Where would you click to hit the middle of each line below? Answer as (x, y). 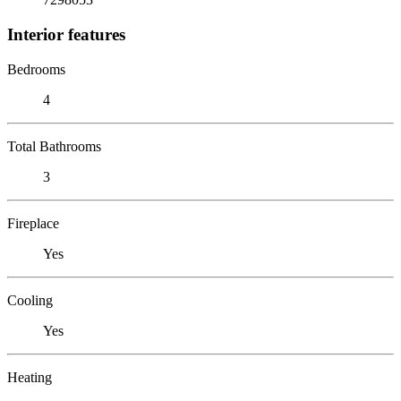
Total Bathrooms (54, 146)
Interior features (66, 34)
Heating (30, 377)
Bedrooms (36, 69)
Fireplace (33, 223)
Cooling (30, 300)
